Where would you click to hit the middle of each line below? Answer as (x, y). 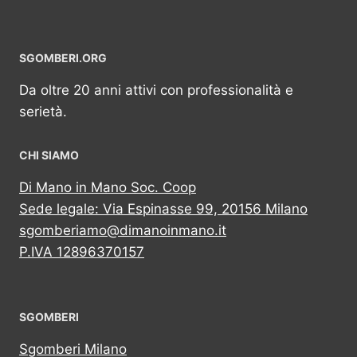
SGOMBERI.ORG (63, 58)
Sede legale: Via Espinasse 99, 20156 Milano (163, 209)
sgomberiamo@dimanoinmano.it (123, 230)
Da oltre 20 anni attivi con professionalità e (156, 90)
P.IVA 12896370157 (82, 252)
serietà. (43, 112)
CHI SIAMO (49, 155)
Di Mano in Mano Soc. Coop (108, 187)
